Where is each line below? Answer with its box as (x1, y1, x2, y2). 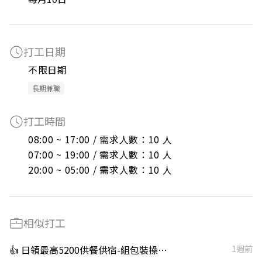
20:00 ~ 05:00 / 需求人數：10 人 (28, 163, 173, 177)
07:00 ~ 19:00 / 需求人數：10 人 (28, 147, 173, 161)
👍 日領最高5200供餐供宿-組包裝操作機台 (158, 243, 167, 257)
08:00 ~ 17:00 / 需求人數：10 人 (28, 132, 173, 146)
